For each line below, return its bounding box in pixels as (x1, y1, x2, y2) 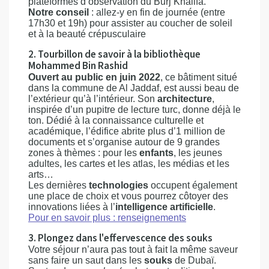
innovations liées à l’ (28, 202, 115, 212)
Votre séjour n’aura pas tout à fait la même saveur (28, 244, 238, 255)
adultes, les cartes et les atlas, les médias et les (28, 159, 229, 169)
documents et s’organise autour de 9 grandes (28, 137, 220, 147)
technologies (89, 180, 151, 190)
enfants (139, 148, 174, 158)
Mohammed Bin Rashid (28, 59, 128, 73)
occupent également (151, 180, 237, 190)
